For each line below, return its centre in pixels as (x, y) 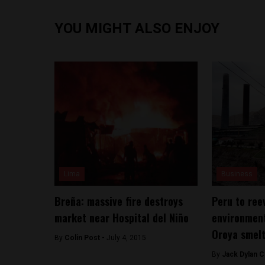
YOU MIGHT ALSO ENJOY (137, 28)
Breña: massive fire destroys (119, 201)
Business (237, 174)
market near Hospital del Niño (122, 218)
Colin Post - (85, 238)
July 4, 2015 (126, 238)
